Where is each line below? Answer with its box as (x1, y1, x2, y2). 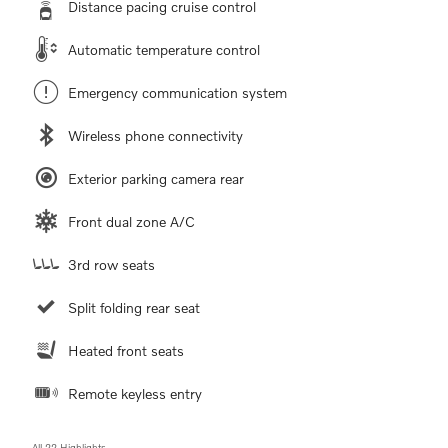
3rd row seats (68, 255, 155, 273)
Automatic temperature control (68, 40, 260, 58)
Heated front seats (68, 341, 184, 359)
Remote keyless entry (68, 384, 202, 402)
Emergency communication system (68, 83, 287, 101)
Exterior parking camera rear (68, 169, 244, 187)
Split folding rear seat (68, 298, 200, 316)
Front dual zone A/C (68, 212, 195, 230)
